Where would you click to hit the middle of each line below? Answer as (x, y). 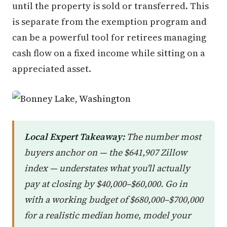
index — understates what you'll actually (107, 168)
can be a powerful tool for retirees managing (109, 37)
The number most (163, 137)
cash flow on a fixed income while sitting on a (109, 53)
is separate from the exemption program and (109, 22)
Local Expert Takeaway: (74, 137)
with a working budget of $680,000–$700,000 (114, 199)
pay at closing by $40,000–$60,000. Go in (106, 184)
